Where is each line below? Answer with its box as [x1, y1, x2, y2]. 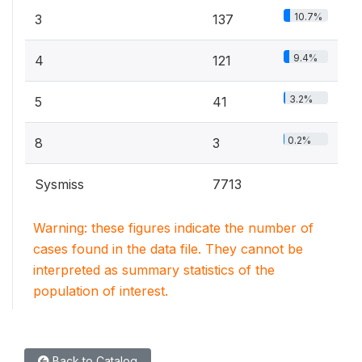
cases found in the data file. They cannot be [33, 241, 303, 257]
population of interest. [33, 283, 168, 299]
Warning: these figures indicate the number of [33, 220, 314, 236]
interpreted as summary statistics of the [33, 262, 275, 278]
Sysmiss [35, 176, 84, 192]
